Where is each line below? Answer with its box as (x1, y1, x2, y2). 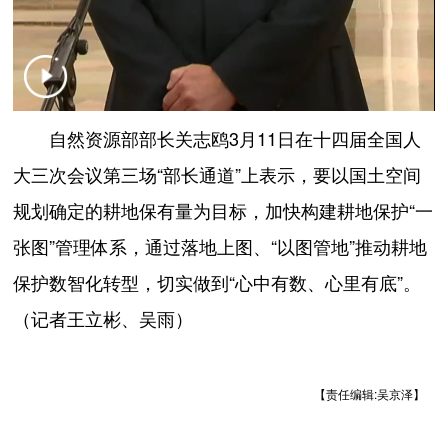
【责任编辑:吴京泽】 (313, 387, 425, 401)
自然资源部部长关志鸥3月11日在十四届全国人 (13, 129, 422, 148)
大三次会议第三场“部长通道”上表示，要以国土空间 (13, 165, 422, 184)
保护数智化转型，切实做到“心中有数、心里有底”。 (13, 273, 422, 292)
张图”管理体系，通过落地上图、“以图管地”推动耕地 (13, 237, 428, 256)
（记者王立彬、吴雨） (13, 309, 194, 328)
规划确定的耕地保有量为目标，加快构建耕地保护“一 (13, 201, 434, 220)
